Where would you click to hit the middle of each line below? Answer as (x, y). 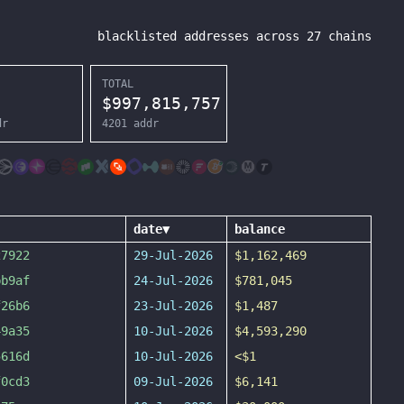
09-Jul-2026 (173, 381)
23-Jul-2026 (173, 306)
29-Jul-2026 (173, 255)
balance (260, 229)
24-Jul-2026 (173, 280)
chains (346, 36)
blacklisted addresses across (202, 36)
